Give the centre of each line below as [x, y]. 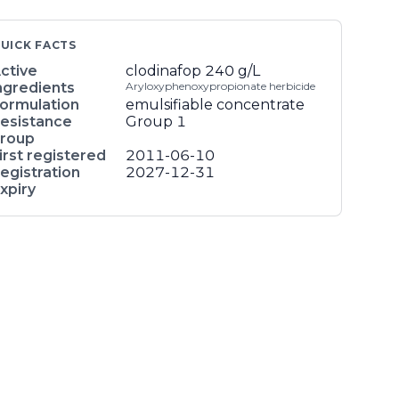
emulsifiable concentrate [215, 105]
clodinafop [163, 71]
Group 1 [156, 122]
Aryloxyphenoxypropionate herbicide [220, 86]
